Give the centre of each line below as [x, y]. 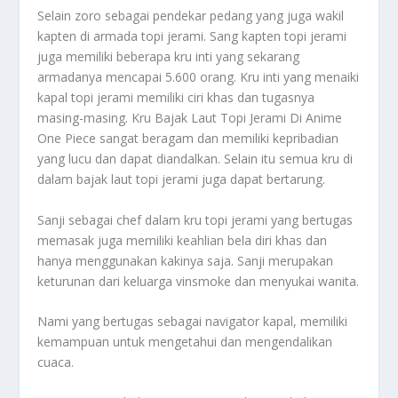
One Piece [67, 139]
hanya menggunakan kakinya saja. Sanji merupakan [186, 260]
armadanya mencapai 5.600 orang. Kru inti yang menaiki [199, 77]
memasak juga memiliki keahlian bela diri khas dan [183, 240]
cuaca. [56, 362]
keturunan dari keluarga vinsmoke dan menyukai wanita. [199, 281]
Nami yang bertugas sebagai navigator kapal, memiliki [193, 321]
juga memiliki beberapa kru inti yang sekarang [169, 57]
